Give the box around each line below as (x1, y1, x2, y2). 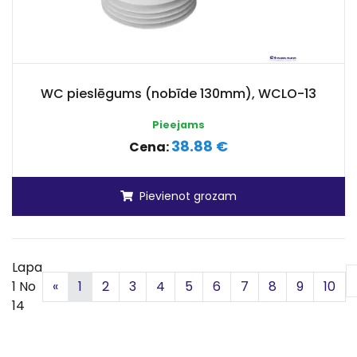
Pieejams (152, 118, 205, 131)
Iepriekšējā (57, 277, 126, 295)
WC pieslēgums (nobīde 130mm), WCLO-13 (41, 84, 316, 103)
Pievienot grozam (139, 188, 237, 204)
